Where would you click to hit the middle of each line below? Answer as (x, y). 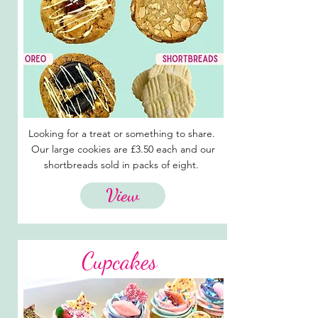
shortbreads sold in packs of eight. (123, 165)
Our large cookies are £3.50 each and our (123, 149)
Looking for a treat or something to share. (123, 133)
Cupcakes (119, 261)
